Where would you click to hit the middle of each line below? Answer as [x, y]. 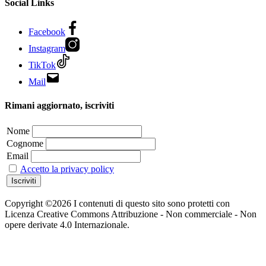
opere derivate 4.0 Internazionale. [67, 224]
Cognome [25, 143]
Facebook [47, 32]
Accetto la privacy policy [67, 169]
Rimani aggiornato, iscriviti [59, 105]
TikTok [42, 65]
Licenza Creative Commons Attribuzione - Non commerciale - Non [131, 214]
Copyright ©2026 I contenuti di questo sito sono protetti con [117, 203]
